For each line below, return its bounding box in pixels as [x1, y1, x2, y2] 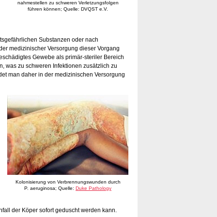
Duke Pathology [76, 186, 111, 191]
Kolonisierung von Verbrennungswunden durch [15, 179, 121, 185]
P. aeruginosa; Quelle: [24, 186, 76, 191]
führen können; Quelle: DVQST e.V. [28, 6, 108, 12]
